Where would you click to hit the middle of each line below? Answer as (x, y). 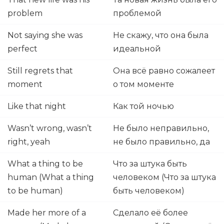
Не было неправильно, (161, 128)
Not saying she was (45, 35)
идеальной (138, 49)
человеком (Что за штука (164, 177)
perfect (22, 49)
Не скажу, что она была (161, 35)
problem (25, 13)
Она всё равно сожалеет (164, 71)
